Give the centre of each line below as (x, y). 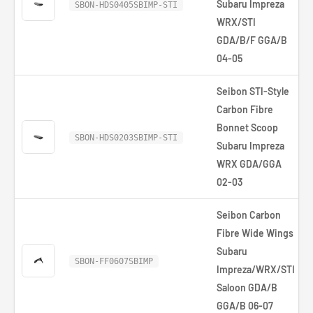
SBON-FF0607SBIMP (114, 261)
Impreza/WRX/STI (256, 269)
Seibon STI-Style (253, 91)
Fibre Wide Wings (255, 233)
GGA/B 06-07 (245, 306)
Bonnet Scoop (247, 128)
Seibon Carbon (249, 215)
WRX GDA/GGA (249, 164)
